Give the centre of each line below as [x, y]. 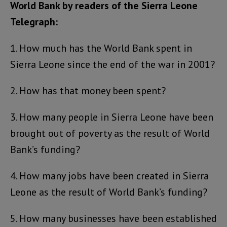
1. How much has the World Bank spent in [101, 48]
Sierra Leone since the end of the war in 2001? [112, 64]
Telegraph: [34, 22]
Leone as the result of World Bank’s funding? [109, 192]
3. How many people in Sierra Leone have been [112, 117]
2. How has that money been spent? [88, 91]
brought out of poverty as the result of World [110, 133]
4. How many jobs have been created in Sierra [109, 176]
